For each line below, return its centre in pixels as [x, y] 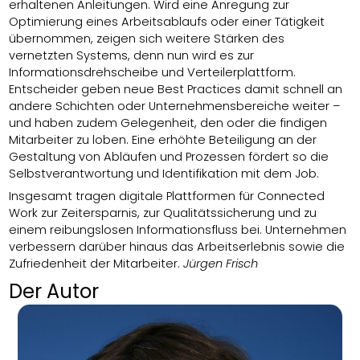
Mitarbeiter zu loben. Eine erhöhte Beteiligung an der [163, 139]
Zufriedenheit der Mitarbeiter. [96, 263]
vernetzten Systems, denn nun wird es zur [132, 55]
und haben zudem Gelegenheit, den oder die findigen [168, 123]
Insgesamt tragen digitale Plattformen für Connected [167, 196]
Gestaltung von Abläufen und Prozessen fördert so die [169, 156]
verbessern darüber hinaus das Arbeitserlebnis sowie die [177, 246]
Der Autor [54, 291]
